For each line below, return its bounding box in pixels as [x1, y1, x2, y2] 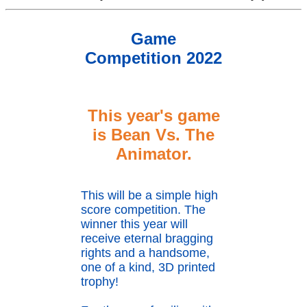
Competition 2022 [85, 49, 222, 68]
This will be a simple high [81, 188, 218, 203]
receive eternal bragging [81, 232, 213, 246]
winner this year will [81, 217, 188, 232]
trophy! [81, 275, 119, 289]
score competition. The [81, 203, 206, 217]
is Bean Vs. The [93, 125, 214, 144]
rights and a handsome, [81, 246, 210, 260]
